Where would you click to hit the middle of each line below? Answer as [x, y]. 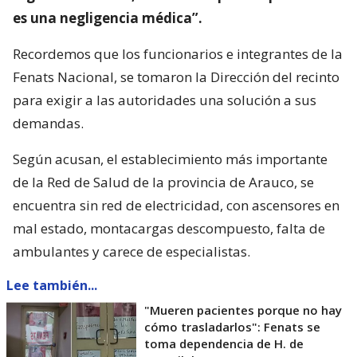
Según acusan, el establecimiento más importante [170, 159]
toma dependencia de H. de [224, 343]
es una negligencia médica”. [108, 18]
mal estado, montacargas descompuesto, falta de [169, 228]
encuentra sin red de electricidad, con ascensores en [176, 205]
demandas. [48, 123]
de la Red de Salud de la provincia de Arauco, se [163, 182]
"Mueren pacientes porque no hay [243, 310]
